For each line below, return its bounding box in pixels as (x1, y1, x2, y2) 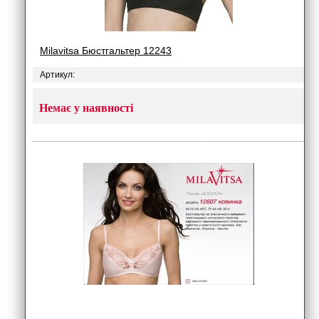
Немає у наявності (39, 102, 133, 114)
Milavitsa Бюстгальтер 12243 (40, 45, 172, 56)
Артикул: (40, 70, 75, 80)
